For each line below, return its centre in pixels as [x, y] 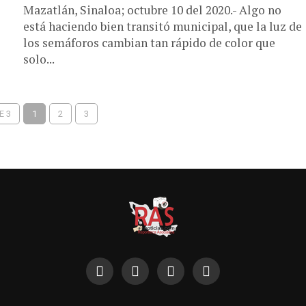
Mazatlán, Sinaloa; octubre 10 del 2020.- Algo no [152, 10]
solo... [39, 59]
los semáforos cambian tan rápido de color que [149, 43]
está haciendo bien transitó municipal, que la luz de [163, 26]
